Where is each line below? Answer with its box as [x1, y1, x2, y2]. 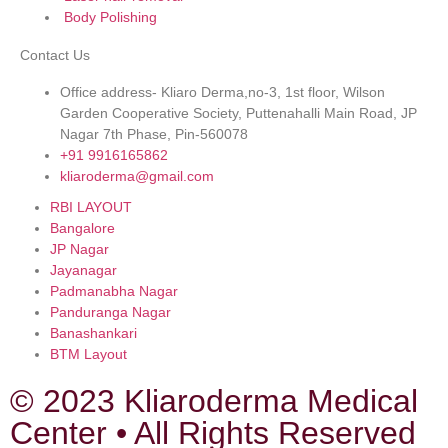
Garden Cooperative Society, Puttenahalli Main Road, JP [60, 105, 417, 122]
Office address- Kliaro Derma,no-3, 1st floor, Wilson [60, 84, 385, 101]
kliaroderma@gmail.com [60, 168, 214, 185]
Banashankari [50, 325, 137, 342]
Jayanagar [50, 262, 117, 279]
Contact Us [20, 47, 90, 64]
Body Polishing [64, 9, 157, 26]
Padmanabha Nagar [50, 283, 178, 300]
